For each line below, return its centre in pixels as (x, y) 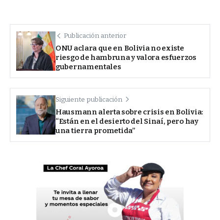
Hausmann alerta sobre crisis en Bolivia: (129, 112)
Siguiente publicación (89, 100)
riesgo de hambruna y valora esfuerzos (126, 58)
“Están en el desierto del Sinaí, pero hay (127, 122)
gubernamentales (88, 67)
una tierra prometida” (95, 131)
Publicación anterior (95, 36)
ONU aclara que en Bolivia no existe (120, 48)
